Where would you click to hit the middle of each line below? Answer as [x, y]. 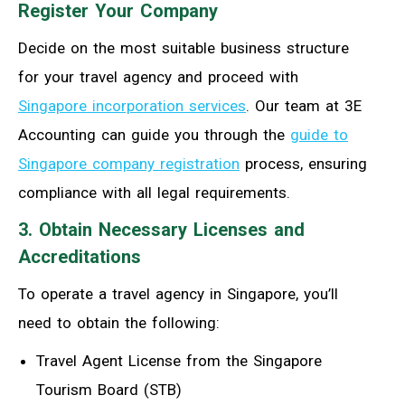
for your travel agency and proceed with [158, 77]
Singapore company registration [129, 164]
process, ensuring [303, 164]
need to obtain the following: [119, 323]
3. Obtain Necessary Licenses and [161, 230]
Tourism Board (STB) [109, 390]
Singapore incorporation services [132, 106]
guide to [319, 135]
